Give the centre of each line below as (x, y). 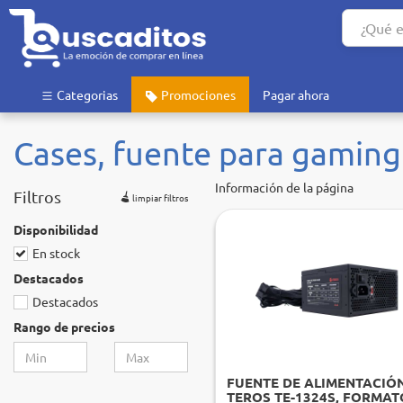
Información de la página (284, 187)
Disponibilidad (56, 229)
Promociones (197, 94)
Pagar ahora (296, 94)
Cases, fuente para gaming (207, 152)
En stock (55, 253)
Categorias (86, 94)
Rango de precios (64, 327)
